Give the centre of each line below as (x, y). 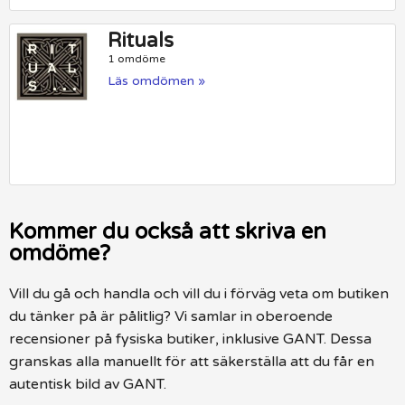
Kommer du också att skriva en (168, 231)
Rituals (141, 41)
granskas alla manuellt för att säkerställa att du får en (192, 361)
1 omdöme (137, 59)
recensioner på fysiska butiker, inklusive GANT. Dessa (190, 339)
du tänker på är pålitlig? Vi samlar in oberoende (171, 316)
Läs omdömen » (157, 81)
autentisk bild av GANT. (88, 384)
